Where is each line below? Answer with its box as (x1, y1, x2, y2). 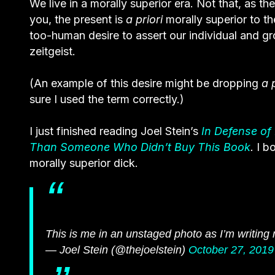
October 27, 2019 (188, 243, 274, 256)
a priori (126, 12, 166, 26)
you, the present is (29, 12, 126, 26)
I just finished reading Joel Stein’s (29, 124, 201, 137)
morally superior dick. (29, 156, 138, 169)
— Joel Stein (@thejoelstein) (45, 243, 188, 256)
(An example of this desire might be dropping (29, 76, 261, 90)
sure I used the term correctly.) (29, 92, 184, 106)
